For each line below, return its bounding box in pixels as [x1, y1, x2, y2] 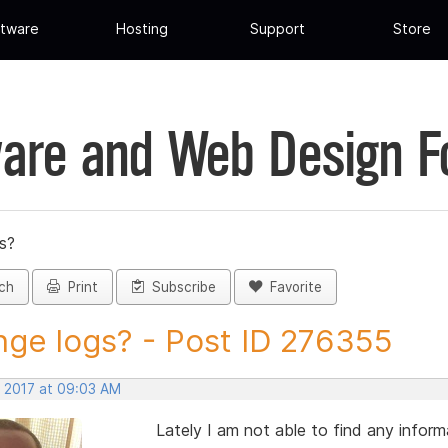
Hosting [116, 20, 169, 38]
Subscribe [144, 279, 216, 296]
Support [249, 20, 305, 38]
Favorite [262, 279, 322, 296]
